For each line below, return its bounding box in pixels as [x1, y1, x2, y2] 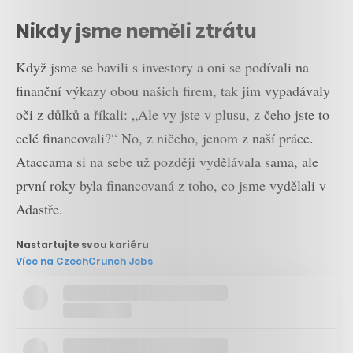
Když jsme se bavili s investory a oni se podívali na [16, 58, 309, 77]
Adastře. [16, 199, 63, 219]
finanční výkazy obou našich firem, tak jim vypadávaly [16, 81, 330, 101]
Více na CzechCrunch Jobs [16, 254, 153, 268]
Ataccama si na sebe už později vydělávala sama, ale [16, 152, 318, 172]
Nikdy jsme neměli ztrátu [16, 17, 257, 44]
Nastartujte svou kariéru [16, 237, 149, 251]
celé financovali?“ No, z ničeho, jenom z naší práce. [16, 128, 314, 148]
